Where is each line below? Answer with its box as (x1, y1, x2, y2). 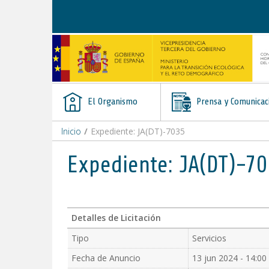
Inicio (61, 125, 81, 137)
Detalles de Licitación (71, 212, 161, 223)
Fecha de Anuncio (71, 252, 141, 264)
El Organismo (85, 96, 138, 107)
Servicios (192, 232, 226, 244)
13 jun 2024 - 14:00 (192, 252, 267, 264)
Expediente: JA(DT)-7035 (91, 125, 185, 137)
